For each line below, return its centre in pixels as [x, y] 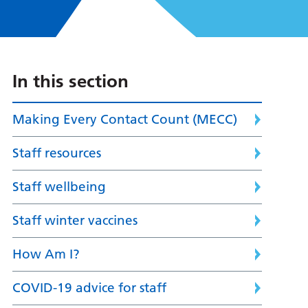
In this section [70, 81]
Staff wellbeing [59, 187]
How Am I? [46, 254]
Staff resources [56, 153]
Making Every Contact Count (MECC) [124, 120]
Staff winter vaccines [75, 221]
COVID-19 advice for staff [89, 288]
